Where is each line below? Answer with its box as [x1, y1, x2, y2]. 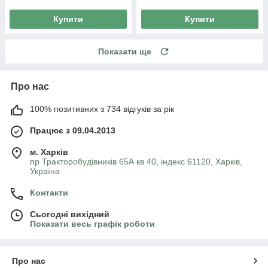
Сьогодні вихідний [30, 209, 109, 219]
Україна [30, 166, 60, 176]
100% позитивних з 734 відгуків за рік [30, 103, 174, 114]
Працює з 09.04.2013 [30, 125, 115, 135]
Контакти [30, 187, 68, 197]
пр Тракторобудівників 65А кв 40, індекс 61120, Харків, [30, 156, 242, 166]
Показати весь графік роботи [30, 218, 155, 229]
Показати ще [98, 46, 151, 56]
